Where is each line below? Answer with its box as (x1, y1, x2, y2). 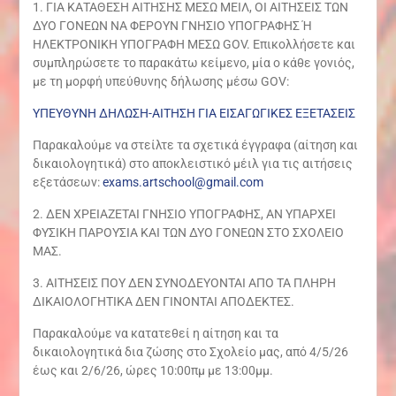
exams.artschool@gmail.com (102, 175, 263, 190)
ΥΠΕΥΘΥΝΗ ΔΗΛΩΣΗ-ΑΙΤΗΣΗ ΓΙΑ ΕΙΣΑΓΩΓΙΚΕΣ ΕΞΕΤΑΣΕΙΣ (32, 106, 355, 121)
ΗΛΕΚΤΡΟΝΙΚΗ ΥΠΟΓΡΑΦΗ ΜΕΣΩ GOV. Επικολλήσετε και (32, 37, 355, 52)
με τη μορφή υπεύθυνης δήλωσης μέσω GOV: (32, 74, 289, 89)
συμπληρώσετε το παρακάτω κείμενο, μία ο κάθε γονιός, (32, 56, 354, 71)
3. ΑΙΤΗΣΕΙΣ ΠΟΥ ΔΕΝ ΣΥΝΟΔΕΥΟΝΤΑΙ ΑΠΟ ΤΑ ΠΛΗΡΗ (32, 276, 336, 291)
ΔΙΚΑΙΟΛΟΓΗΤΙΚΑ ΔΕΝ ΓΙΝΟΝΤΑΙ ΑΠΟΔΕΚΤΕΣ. (32, 294, 294, 309)
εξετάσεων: (32, 175, 103, 190)
